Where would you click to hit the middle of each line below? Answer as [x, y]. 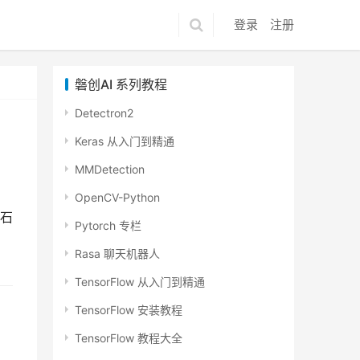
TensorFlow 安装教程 [129, 310]
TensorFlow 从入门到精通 [140, 282]
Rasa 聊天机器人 [117, 254]
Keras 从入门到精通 [125, 141]
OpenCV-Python [117, 197]
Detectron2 [104, 113]
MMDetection [110, 169]
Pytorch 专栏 [108, 225]
